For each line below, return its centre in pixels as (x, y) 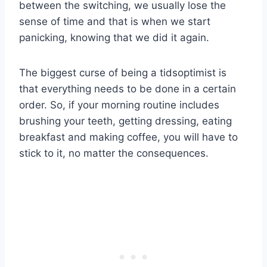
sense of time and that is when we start (115, 21)
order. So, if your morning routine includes (119, 105)
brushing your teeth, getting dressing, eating (125, 121)
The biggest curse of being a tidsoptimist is (123, 72)
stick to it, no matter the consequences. (114, 153)
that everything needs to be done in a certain (128, 89)
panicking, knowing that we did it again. (114, 37)
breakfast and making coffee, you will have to (128, 137)
